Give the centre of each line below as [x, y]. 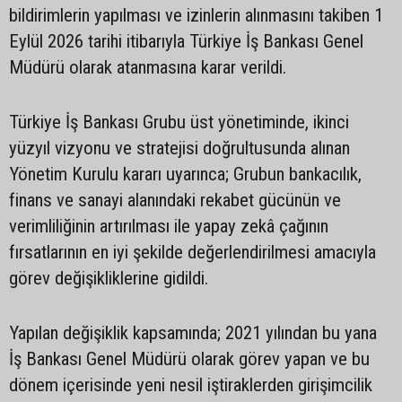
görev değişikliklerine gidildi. [111, 278]
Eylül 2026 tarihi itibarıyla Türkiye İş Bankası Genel [186, 41]
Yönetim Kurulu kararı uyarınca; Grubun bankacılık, [185, 174]
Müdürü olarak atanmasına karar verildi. [148, 67]
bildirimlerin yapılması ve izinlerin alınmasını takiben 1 [196, 15]
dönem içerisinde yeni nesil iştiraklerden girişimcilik [191, 385]
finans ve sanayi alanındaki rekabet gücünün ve [175, 200]
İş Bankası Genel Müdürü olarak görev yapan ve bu [189, 358]
